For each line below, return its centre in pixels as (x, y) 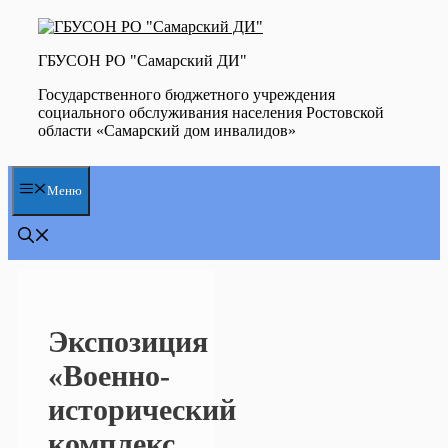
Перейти (36, 15)
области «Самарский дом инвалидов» (167, 130)
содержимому (54, 51)
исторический (142, 409)
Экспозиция (128, 341)
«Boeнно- (109, 375)
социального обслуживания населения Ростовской (211, 112)
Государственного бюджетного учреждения (186, 94)
